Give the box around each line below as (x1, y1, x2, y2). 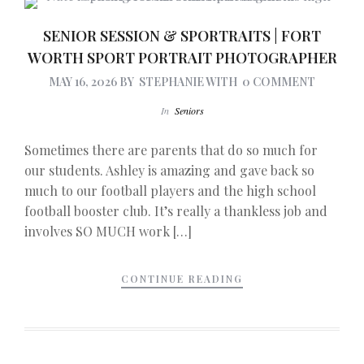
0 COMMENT (242, 74, 315, 90)
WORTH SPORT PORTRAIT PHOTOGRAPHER (27, 48, 337, 68)
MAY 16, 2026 (49, 74, 117, 90)
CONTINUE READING (121, 271, 243, 285)
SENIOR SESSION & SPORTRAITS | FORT (43, 26, 321, 46)
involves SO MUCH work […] (24, 223, 192, 240)
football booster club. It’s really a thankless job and (24, 202, 327, 220)
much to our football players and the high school (24, 182, 316, 200)
